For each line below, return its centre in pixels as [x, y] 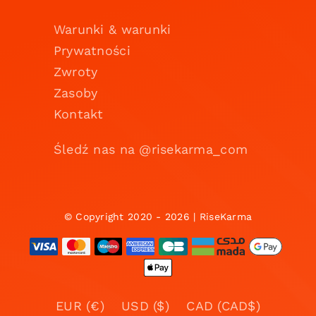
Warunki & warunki [112, 30]
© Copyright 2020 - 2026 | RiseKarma [158, 217]
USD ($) [146, 306]
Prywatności [92, 51]
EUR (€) [80, 306]
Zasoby [75, 93]
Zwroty [75, 72]
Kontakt [78, 114]
